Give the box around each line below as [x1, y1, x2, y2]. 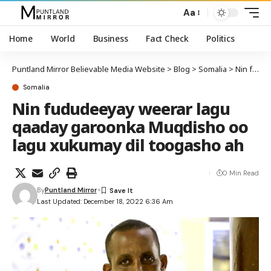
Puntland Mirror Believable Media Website [12, 64, 165, 74]
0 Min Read [223, 169, 259, 177]
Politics [206, 33, 235, 44]
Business [93, 33, 128, 44]
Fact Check [146, 33, 189, 44]
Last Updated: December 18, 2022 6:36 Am [36, 197, 173, 206]
